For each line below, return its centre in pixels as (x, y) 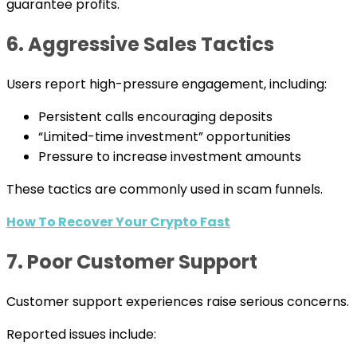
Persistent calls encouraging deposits (155, 117)
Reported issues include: (81, 334)
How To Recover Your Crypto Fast (118, 222)
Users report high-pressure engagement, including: (167, 84)
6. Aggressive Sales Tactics (140, 45)
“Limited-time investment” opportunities (165, 137)
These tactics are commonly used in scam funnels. (165, 190)
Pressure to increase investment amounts (170, 157)
